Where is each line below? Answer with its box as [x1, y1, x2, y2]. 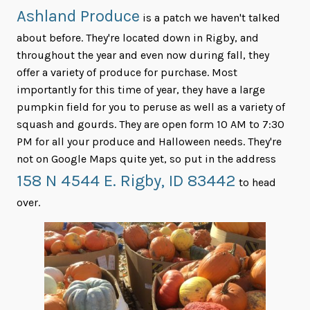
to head [236, 176, 276, 190]
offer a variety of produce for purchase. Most [17, 66, 237, 80]
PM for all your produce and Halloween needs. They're [17, 135, 282, 149]
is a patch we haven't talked [140, 11, 280, 25]
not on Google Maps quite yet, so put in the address [17, 152, 276, 166]
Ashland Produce [17, 6, 140, 26]
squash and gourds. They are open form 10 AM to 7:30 [17, 118, 284, 131]
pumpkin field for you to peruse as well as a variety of [17, 100, 285, 114]
